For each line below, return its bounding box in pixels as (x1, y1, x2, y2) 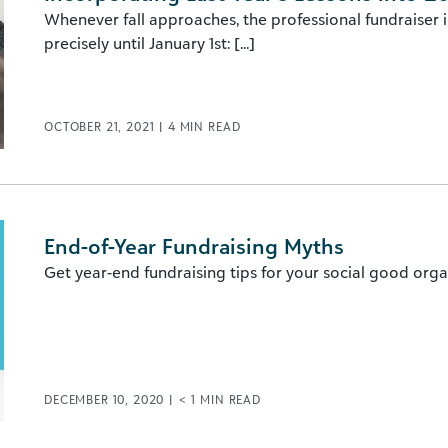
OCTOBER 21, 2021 (44, 119, 159, 134)
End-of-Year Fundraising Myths (44, 233, 344, 259)
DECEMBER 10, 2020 (44, 392, 169, 407)
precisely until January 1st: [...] (44, 33, 255, 53)
